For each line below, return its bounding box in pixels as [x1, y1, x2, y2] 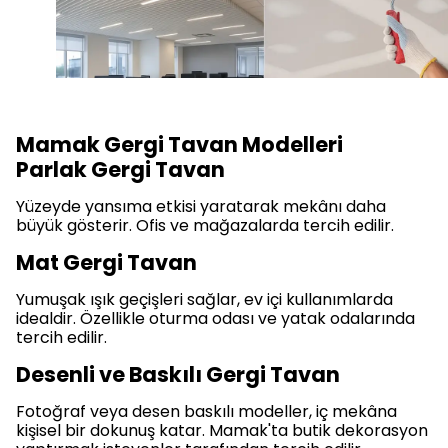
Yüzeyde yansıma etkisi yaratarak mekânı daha [16, 195, 386, 219]
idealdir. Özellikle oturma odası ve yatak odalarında [16, 307, 415, 331]
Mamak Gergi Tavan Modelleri [16, 130, 343, 160]
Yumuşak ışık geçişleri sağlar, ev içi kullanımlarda [16, 288, 393, 312]
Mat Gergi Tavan [16, 248, 197, 278]
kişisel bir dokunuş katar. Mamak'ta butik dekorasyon [16, 419, 428, 443]
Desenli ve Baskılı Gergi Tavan [16, 360, 340, 390]
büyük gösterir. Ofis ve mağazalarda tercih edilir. [16, 214, 394, 238]
